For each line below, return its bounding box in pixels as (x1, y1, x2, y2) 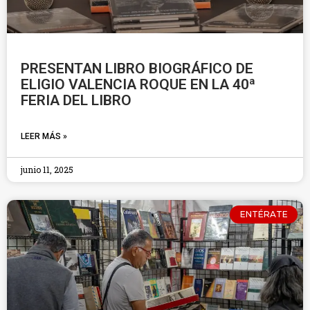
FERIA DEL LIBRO (21, 92, 131, 109)
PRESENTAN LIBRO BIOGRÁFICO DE (21, 60, 253, 77)
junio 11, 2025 (21, 164, 73, 175)
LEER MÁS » (21, 131, 67, 141)
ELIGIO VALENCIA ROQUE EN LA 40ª (21, 76, 255, 93)
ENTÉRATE (239, 209, 288, 220)
